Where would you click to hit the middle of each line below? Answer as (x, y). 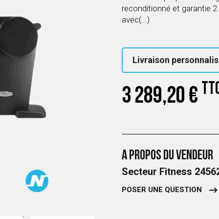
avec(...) (136, 20)
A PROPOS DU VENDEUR (167, 156)
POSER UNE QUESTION (162, 190)
